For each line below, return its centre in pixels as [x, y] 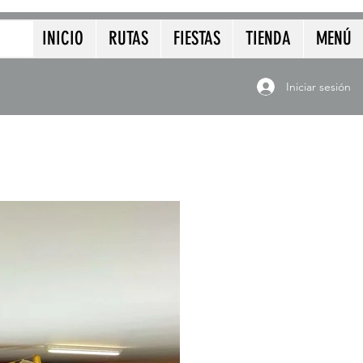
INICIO [63, 38]
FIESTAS [197, 38]
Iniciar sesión [318, 86]
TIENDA [268, 38]
